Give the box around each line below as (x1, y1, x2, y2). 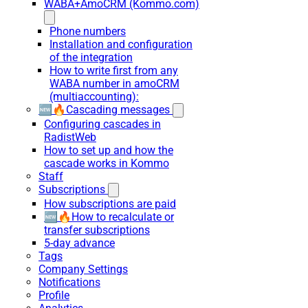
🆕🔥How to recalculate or (44, 210, 174, 223)
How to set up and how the (44, 144, 173, 157)
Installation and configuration (49, 38, 192, 51)
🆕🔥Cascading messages (38, 103, 170, 116)
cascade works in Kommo (44, 157, 169, 170)
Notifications (38, 276, 100, 289)
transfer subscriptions (44, 223, 150, 236)
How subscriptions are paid (44, 197, 176, 210)
